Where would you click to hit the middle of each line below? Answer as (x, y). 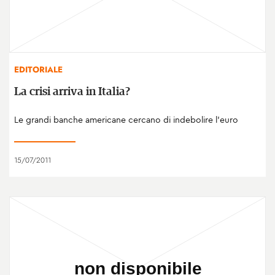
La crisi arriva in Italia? (72, 91)
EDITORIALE (38, 69)
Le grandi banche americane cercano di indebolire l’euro (126, 119)
